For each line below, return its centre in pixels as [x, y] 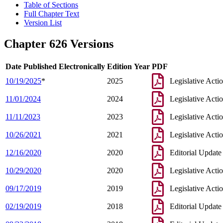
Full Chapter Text [52, 14]
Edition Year [128, 67]
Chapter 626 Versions [59, 44]
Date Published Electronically [55, 67]
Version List [43, 23]
